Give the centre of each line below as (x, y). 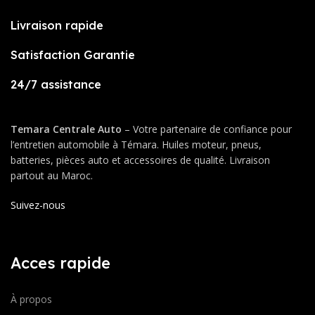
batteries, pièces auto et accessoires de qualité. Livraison (140, 160)
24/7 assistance (56, 85)
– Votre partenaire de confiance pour (207, 129)
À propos (31, 300)
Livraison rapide (57, 26)
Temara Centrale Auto (66, 129)
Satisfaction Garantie (73, 55)
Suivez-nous (38, 205)
